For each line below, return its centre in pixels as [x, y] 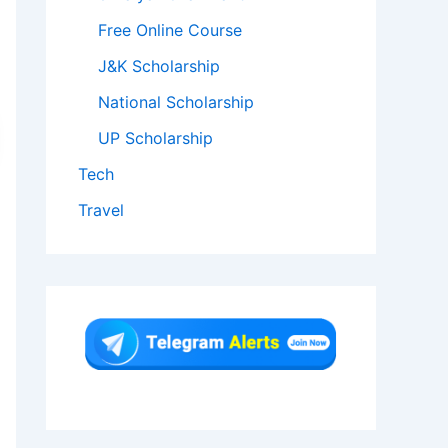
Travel [101, 210]
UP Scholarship [155, 138]
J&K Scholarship [159, 66]
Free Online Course [170, 30]
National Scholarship [176, 102]
